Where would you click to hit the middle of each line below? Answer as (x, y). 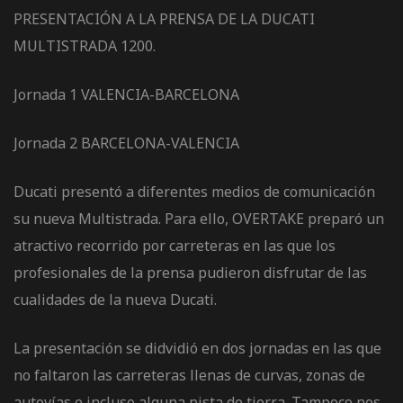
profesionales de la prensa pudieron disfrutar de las (190, 272)
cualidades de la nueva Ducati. (115, 299)
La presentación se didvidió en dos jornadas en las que (197, 348)
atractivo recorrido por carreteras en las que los (175, 245)
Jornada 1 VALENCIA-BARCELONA (126, 94)
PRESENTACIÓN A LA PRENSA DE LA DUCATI (164, 18)
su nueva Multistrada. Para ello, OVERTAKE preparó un (199, 218)
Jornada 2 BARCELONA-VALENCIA (126, 143)
